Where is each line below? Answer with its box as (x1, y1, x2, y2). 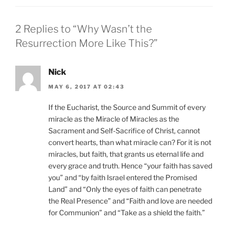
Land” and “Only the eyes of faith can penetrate (48, 184, 202, 193)
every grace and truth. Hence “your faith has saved (48, 161, 212, 170)
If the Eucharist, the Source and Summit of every (48, 102, 206, 111)
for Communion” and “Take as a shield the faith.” (48, 208, 205, 217)
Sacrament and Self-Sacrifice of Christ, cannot (48, 126, 200, 135)
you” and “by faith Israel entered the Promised (48, 173, 197, 182)
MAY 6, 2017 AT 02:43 (48, 83, 125, 90)
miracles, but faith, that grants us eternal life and (48, 149, 204, 158)
